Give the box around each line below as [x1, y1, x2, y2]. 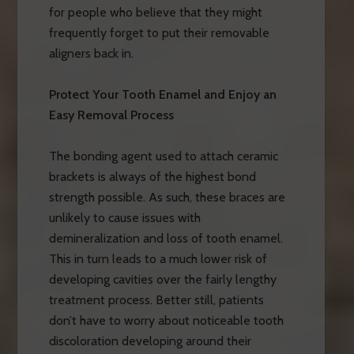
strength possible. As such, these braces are [48, 189, 285, 205]
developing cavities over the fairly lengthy [48, 271, 277, 287]
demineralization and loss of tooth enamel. [48, 230, 283, 246]
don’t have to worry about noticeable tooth [48, 312, 284, 328]
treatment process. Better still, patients [48, 292, 264, 307]
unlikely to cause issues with [48, 209, 201, 225]
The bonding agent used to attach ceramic [48, 148, 278, 164]
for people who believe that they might [48, 4, 262, 20]
